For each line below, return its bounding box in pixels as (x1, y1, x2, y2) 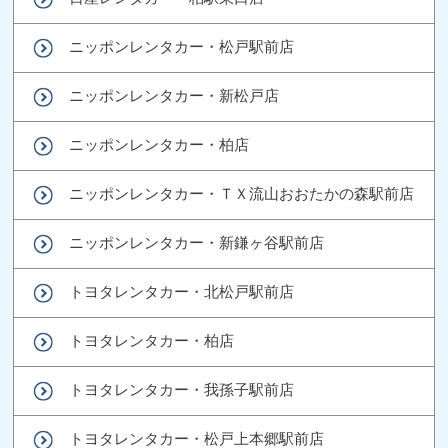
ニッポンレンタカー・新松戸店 (69, 86, 280, 104)
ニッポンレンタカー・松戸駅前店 (69, 37, 295, 55)
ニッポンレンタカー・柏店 (69, 135, 250, 153)
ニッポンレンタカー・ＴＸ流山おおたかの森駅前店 (69, 184, 415, 202)
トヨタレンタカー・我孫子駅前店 (69, 380, 295, 398)
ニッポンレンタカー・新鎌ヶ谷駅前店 (69, 233, 325, 251)
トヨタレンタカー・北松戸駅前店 (69, 282, 295, 300)
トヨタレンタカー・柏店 (69, 331, 235, 349)
